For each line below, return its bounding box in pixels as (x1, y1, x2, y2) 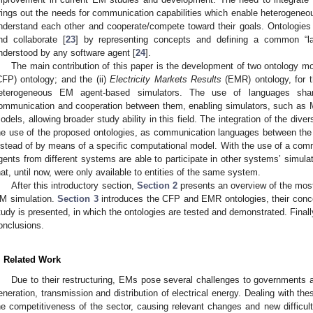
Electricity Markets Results (110, 73, 222, 85)
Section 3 (57, 193, 99, 204)
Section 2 (136, 180, 177, 191)
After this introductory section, (11, 180, 137, 191)
